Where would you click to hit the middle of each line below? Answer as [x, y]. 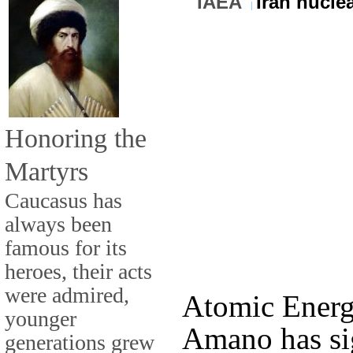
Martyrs [46, 171]
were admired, [67, 295]
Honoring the [76, 137]
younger [41, 318]
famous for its [66, 247]
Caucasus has [63, 200]
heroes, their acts [78, 271]
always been [58, 224]
